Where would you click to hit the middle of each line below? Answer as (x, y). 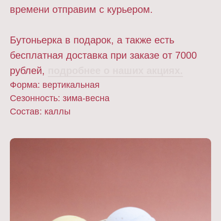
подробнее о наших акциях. (115, 71)
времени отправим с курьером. (81, 10)
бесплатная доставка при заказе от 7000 (103, 55)
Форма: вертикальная (55, 85)
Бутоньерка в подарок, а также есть (92, 40)
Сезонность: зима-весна (60, 98)
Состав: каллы (40, 112)
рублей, (29, 71)
